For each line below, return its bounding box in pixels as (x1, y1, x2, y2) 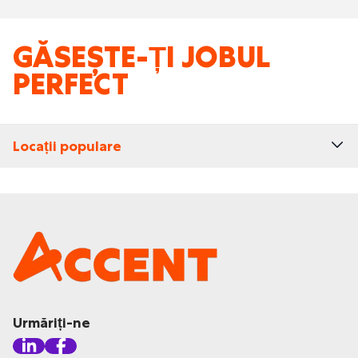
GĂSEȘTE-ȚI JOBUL (13, 38, 270, 76)
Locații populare (13, 137, 121, 155)
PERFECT (13, 66, 129, 103)
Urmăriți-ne (13, 314, 90, 332)
